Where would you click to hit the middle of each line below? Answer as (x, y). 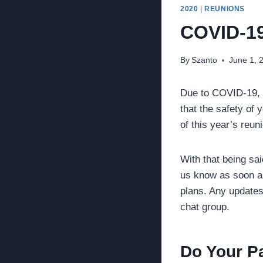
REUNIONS (225, 9)
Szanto (205, 60)
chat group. (205, 207)
